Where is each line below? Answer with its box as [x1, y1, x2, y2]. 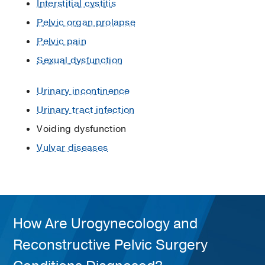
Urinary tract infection [37, 103, 135, 117]
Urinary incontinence [37, 84, 130, 98]
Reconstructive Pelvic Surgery [13, 235, 208, 254]
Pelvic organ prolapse [37, 15, 136, 29]
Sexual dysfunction [37, 53, 123, 67]
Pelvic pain [37, 34, 86, 48]
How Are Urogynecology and [13, 214, 198, 233]
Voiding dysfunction [37, 122, 127, 135]
